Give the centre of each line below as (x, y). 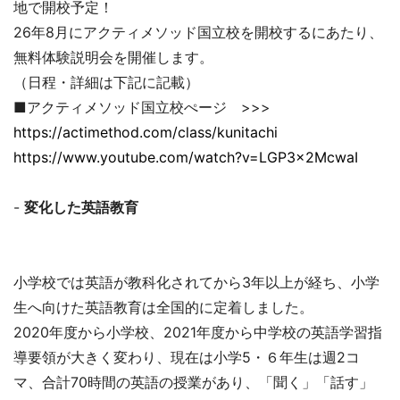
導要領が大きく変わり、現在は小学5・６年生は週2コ (187, 358)
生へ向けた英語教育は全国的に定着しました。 (163, 308)
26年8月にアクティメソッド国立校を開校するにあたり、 (198, 33)
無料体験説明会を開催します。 (113, 58)
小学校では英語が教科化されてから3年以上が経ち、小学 (196, 283)
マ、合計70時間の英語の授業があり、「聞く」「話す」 (193, 383)
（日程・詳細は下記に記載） (106, 83)
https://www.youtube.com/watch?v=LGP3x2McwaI (186, 158)
